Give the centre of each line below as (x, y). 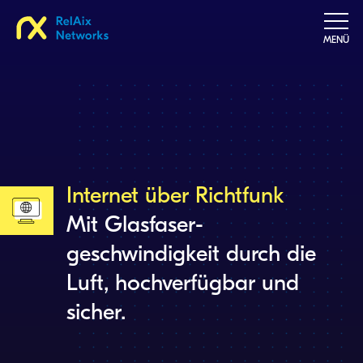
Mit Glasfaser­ (135, 224)
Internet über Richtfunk (175, 195)
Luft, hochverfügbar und (183, 283)
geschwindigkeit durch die (191, 254)
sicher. (96, 312)
